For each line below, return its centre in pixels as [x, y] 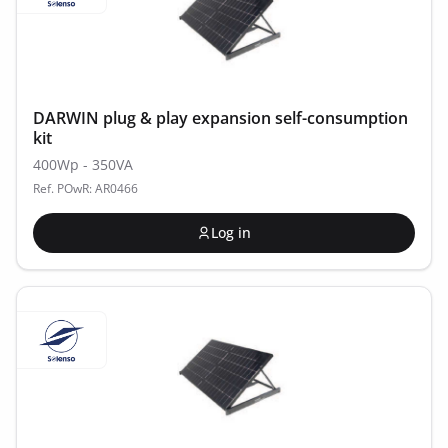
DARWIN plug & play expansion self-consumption [220, 118]
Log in [231, 232]
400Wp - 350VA [83, 164]
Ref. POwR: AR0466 [85, 188]
